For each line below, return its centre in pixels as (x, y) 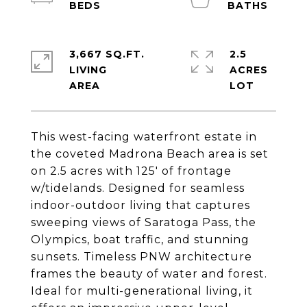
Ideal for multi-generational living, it (142, 291)
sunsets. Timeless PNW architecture (142, 257)
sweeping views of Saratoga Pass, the (144, 222)
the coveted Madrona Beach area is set (150, 154)
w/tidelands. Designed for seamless (138, 188)
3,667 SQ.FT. (107, 54)
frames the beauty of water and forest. (149, 274)
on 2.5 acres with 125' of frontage (131, 171)
